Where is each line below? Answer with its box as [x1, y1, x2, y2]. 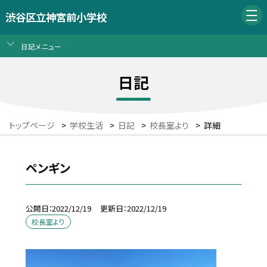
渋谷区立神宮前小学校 [5, 10, 107, 25]
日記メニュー [20, 41, 61, 51]
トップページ [9, 119, 55, 132]
